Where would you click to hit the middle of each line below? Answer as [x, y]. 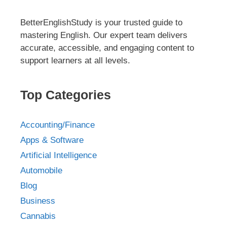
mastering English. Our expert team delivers [104, 35]
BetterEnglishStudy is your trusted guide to [101, 22]
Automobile [41, 170]
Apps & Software [52, 140]
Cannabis [38, 216]
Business [38, 201]
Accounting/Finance [58, 125]
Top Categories [66, 94]
